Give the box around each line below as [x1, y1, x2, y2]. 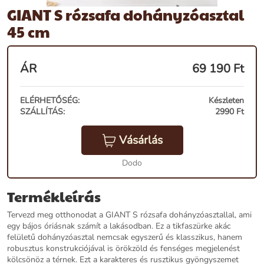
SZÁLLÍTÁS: [20, 106, 65, 117]
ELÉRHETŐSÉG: [20, 95, 80, 106]
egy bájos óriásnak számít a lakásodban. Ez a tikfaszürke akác [7, 220, 230, 232]
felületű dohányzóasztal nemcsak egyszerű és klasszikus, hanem [7, 232, 242, 243]
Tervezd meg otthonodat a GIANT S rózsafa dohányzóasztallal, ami [7, 209, 252, 221]
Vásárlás [118, 133, 163, 148]
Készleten [209, 95, 244, 106]
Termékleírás [7, 186, 101, 207]
